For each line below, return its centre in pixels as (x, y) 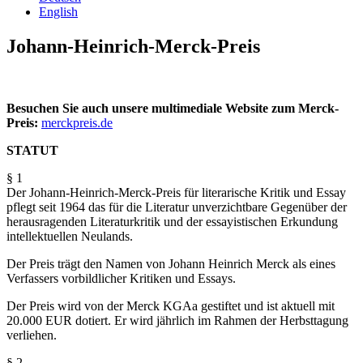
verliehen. (32, 335)
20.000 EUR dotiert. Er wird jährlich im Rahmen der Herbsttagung (177, 320)
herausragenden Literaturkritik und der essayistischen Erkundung (172, 221)
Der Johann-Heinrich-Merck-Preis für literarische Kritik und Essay (176, 192)
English (58, 12)
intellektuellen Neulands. (70, 236)
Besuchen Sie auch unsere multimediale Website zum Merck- (173, 108)
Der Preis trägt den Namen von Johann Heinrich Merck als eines (171, 263)
